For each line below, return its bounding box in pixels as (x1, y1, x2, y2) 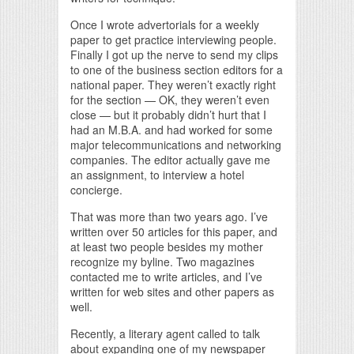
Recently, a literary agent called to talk (70, 325, 260, 341)
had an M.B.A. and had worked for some (70, 121, 273, 137)
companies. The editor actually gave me (70, 151, 270, 168)
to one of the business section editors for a (70, 61, 283, 77)
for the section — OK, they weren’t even (70, 91, 269, 107)
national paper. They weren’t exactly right (70, 76, 276, 92)
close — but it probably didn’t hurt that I (70, 106, 266, 122)
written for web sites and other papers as (70, 283, 274, 299)
